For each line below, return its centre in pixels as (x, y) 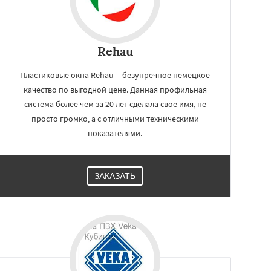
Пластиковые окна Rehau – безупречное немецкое (115, 75)
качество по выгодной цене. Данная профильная (115, 90)
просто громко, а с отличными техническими (115, 119)
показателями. (115, 133)
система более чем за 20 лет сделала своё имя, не (115, 104)
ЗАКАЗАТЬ (115, 176)
